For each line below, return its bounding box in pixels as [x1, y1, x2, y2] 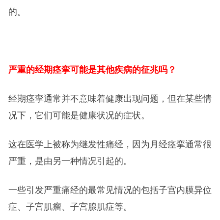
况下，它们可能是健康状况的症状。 [8, 110, 150, 120]
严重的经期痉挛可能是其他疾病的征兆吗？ [8, 64, 176, 75]
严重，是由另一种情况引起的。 [8, 156, 132, 166]
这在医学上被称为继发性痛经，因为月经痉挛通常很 [8, 139, 212, 149]
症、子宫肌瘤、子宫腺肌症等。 [8, 201, 132, 212]
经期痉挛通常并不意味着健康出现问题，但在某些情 [8, 93, 212, 104]
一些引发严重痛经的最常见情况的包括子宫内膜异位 [8, 185, 212, 195]
